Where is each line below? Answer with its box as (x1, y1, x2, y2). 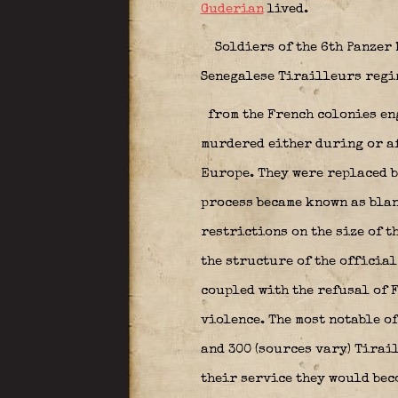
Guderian (200, 3, 264, 16)
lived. (263, 3, 308, 16)
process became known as (200, 196, 370, 210)
